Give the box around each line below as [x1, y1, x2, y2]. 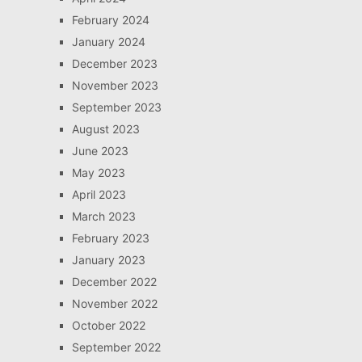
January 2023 [71, 253, 145, 267]
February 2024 [71, 13, 149, 27]
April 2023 [71, 187, 126, 202]
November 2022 [71, 297, 158, 311]
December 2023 [71, 57, 158, 71]
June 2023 [71, 144, 128, 158]
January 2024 [71, 35, 145, 49]
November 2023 [71, 78, 158, 93]
